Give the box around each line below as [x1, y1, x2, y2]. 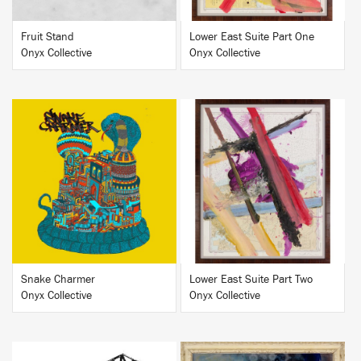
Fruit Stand [21, 31, 74, 43]
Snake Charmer [21, 274, 95, 285]
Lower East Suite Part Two [189, 274, 313, 285]
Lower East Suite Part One [189, 31, 314, 43]
